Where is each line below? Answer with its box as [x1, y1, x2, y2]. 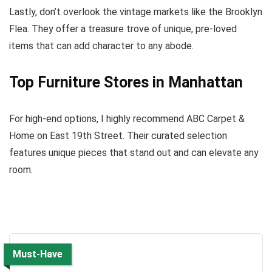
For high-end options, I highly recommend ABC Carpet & [9, 112, 245, 124]
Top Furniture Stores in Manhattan [9, 73, 243, 91]
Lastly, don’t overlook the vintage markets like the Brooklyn [9, 5, 262, 18]
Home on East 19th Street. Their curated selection [9, 129, 227, 141]
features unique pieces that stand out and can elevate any [9, 146, 259, 158]
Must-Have [13, 248, 63, 260]
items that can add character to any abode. [9, 39, 194, 52]
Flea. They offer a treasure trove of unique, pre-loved [9, 22, 237, 35]
